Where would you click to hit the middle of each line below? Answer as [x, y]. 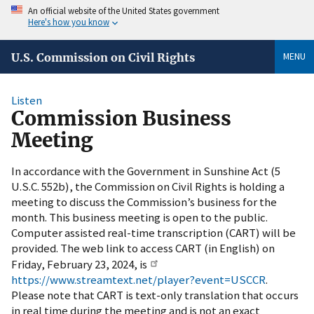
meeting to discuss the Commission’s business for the [144, 202]
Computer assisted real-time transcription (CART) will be [153, 232]
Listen [27, 101]
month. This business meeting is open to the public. [139, 217]
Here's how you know [69, 22]
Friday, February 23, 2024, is [80, 264]
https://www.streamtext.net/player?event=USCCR [138, 279]
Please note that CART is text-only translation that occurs [155, 295]
